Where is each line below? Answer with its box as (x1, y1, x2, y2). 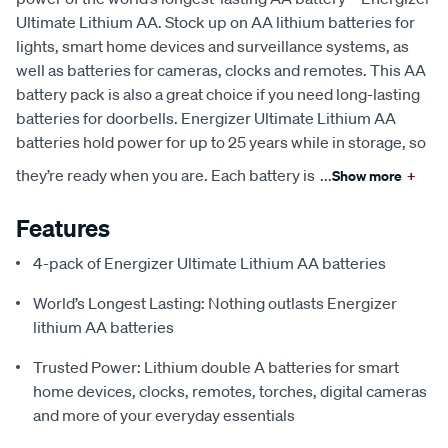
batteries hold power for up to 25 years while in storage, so (16, 132, 426, 153)
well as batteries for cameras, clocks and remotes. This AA (16, 60, 426, 81)
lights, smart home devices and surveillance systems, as (16, 36, 409, 57)
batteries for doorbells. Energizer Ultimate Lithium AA (16, 108, 396, 129)
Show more (332, 166, 402, 186)
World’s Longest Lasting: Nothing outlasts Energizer (33, 293, 397, 314)
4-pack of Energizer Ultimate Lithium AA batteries (33, 253, 386, 274)
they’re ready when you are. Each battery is (16, 165, 315, 186)
